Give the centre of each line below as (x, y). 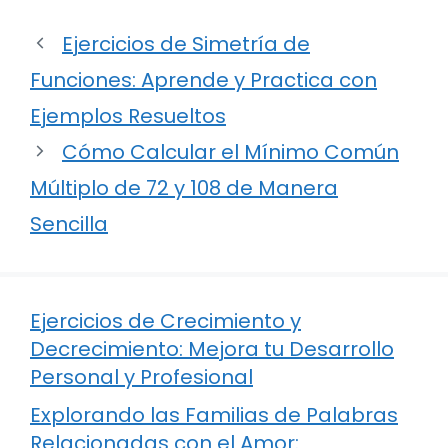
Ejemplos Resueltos (128, 115)
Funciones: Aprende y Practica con (203, 79)
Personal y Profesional (141, 376)
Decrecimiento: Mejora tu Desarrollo (212, 348)
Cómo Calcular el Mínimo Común (230, 151)
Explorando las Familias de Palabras (214, 414)
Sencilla (69, 223)
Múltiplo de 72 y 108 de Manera (184, 187)
